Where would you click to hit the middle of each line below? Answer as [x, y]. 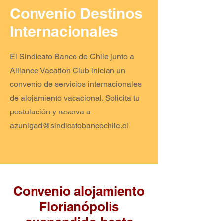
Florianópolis [79, 206]
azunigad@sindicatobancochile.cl [69, 126]
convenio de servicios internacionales [76, 84]
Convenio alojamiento [79, 191]
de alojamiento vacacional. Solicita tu [75, 98]
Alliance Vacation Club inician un [68, 70]
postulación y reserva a [50, 112]
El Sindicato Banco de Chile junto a [72, 56]
